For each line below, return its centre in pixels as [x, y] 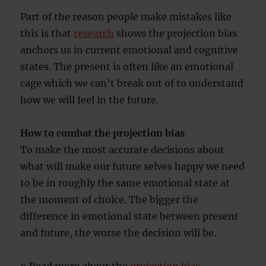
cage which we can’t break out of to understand [132, 83]
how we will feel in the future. [90, 100]
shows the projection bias [176, 33]
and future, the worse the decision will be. [118, 233]
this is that [47, 33]
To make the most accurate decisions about [123, 150]
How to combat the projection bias [103, 133]
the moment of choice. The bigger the [110, 199]
